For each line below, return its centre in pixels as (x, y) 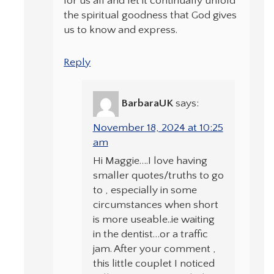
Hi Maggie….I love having (150, 161)
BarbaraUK (147, 103)
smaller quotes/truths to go (158, 175)
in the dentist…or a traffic (150, 234)
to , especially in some (145, 190)
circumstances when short (155, 205)
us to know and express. (121, 30)
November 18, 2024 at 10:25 (158, 128)
